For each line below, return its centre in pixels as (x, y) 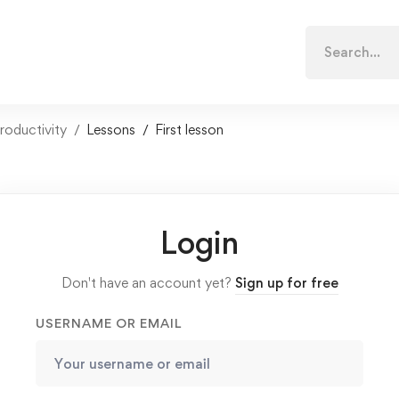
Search (326, 36)
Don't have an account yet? (148, 283)
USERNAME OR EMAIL (109, 323)
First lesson (189, 130)
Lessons (111, 130)
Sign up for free (286, 283)
